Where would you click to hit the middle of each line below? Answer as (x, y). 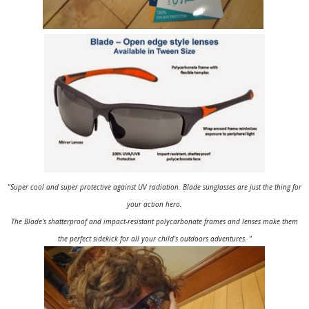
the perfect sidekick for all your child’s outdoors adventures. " (154, 238)
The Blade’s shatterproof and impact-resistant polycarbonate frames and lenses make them (154, 221)
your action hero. (154, 204)
